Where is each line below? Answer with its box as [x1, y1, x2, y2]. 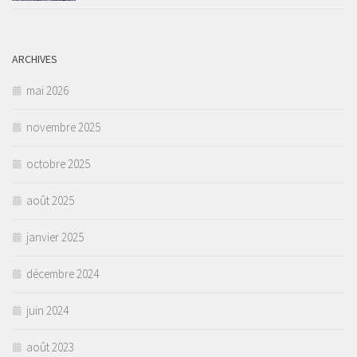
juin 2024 [26, 303, 69, 319]
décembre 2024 [26, 266, 99, 282]
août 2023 [26, 339, 74, 355]
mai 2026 [26, 83, 69, 99]
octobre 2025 [26, 156, 90, 172]
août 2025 [26, 193, 74, 209]
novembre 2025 [26, 120, 100, 135]
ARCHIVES [12, 52, 57, 67]
